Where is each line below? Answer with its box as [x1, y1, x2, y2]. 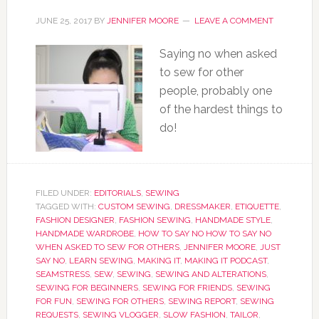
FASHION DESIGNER [35, 215, 115, 225]
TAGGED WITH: [35, 202, 98, 211]
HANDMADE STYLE [194, 215, 271, 225]
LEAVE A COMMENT [194, 16, 273, 26]
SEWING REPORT [167, 296, 236, 306]
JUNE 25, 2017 [35, 16, 92, 26]
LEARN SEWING [68, 256, 133, 266]
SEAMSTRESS [35, 269, 90, 279]
